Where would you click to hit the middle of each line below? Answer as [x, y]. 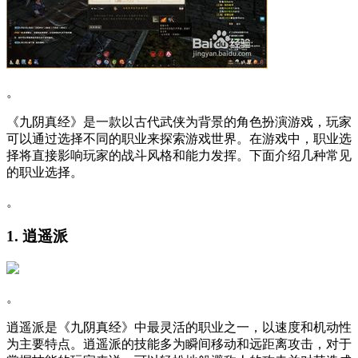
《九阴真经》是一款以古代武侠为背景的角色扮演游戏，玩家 [179, 121]
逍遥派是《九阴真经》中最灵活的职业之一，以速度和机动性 [179, 328]
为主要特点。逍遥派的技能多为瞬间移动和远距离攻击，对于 [179, 344]
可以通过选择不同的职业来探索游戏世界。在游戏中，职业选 [179, 138]
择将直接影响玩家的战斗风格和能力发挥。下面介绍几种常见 [179, 155]
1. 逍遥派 [37, 236]
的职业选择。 [45, 172]
